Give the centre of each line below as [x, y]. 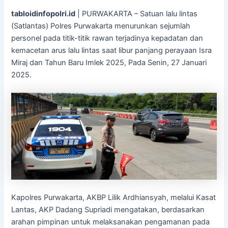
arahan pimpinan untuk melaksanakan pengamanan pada [111, 222]
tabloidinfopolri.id [44, 13]
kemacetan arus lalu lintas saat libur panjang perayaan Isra [112, 50]
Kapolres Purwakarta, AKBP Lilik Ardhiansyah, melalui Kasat [114, 198]
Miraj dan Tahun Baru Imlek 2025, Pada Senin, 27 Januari [109, 62]
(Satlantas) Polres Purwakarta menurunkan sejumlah [101, 26]
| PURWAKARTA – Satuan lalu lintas [137, 13]
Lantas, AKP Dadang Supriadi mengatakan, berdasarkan [108, 210]
